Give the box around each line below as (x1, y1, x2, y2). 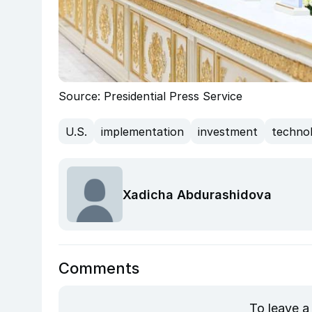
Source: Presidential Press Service (58, 89, 242, 104)
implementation (101, 124, 184, 139)
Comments (58, 259, 139, 278)
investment (198, 124, 258, 139)
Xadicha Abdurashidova (123, 187, 272, 202)
